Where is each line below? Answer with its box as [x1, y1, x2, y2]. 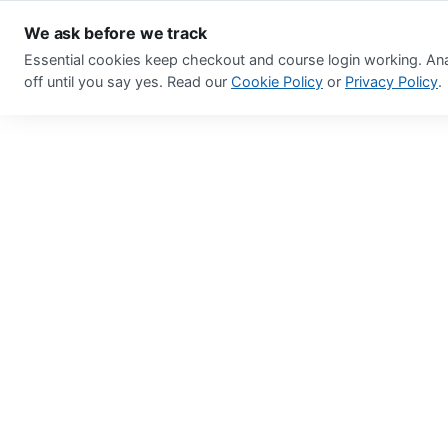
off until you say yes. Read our [24, 73, 231, 91]
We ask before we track [24, 23, 207, 43]
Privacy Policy [345, 73, 438, 91]
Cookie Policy [231, 73, 323, 91]
